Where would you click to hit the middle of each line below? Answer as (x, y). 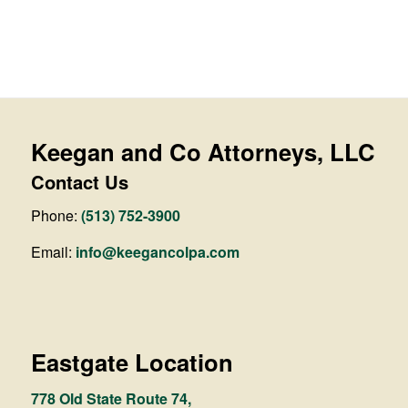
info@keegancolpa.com (157, 251)
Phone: (56, 216)
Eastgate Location (132, 362)
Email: (53, 251)
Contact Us (79, 181)
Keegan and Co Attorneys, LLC (203, 151)
